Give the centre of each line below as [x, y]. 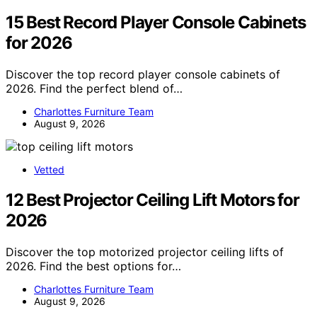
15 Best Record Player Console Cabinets [156, 23]
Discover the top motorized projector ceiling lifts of [145, 252]
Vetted [49, 169]
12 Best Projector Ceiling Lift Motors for [152, 200]
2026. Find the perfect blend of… [94, 88]
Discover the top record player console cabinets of [143, 74]
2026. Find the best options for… [93, 266]
